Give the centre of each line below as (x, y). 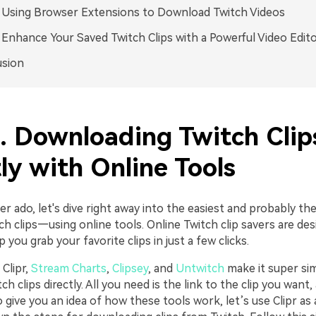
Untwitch (200, 268)
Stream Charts (68, 268)
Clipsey (130, 268)
